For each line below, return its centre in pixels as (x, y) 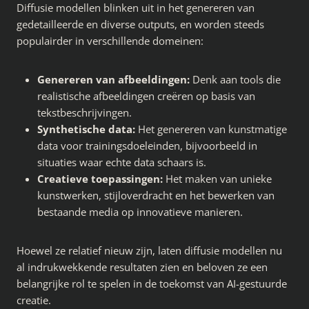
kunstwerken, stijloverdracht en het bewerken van (156, 196)
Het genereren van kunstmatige (211, 129)
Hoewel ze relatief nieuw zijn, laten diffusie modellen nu (149, 251)
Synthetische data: (86, 129)
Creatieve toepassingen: (100, 179)
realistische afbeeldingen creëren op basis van (146, 96)
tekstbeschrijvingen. (84, 113)
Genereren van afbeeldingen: (113, 80)
